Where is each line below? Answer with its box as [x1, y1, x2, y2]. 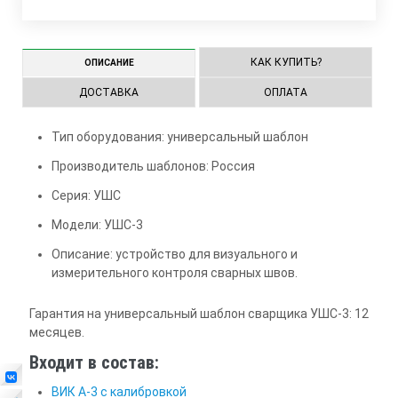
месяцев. [28, 325, 84, 339]
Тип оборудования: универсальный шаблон [51, 130, 308, 144]
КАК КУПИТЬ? [250, 56, 322, 68]
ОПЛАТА [264, 86, 308, 99]
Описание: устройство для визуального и [51, 247, 298, 261]
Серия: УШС [51, 188, 121, 203]
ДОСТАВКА [79, 86, 139, 99]
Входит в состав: [28, 352, 159, 373]
